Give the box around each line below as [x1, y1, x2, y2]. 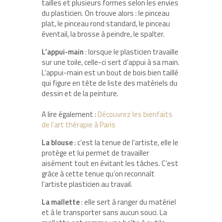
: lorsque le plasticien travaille [84, 46, 178, 57]
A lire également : [42, 108, 98, 120]
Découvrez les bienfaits [98, 108, 172, 120]
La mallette [42, 196, 80, 208]
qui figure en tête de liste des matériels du [42, 77, 177, 89]
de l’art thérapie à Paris [42, 118, 115, 130]
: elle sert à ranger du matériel [80, 196, 176, 208]
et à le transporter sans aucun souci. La [42, 206, 167, 218]
